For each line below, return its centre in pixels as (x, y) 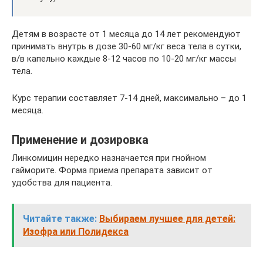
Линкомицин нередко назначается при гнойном (109, 158)
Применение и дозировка (80, 140)
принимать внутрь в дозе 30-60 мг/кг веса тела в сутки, (127, 46)
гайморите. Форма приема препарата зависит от (112, 170)
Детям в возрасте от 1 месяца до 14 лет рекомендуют (126, 34)
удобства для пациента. (62, 182)
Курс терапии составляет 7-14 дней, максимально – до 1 (129, 98)
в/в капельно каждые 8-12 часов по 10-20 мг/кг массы (124, 58)
